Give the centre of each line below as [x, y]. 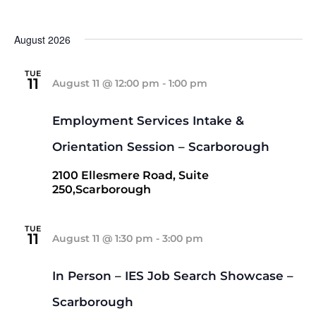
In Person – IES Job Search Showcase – [172, 276]
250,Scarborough [101, 189]
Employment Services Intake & [148, 121]
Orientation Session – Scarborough [160, 147]
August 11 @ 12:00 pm [105, 83]
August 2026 [42, 39]
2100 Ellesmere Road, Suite [130, 175]
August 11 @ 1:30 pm [102, 238]
